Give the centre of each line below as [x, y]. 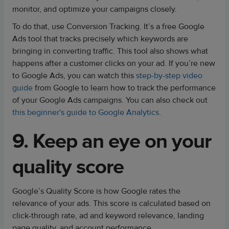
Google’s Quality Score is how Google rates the [96, 191]
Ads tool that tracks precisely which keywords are [100, 39]
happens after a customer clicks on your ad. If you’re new [114, 63]
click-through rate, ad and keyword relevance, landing [108, 216]
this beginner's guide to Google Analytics [86, 112]
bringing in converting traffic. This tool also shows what [110, 51]
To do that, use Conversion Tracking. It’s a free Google [108, 27]
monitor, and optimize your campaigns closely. [96, 9]
